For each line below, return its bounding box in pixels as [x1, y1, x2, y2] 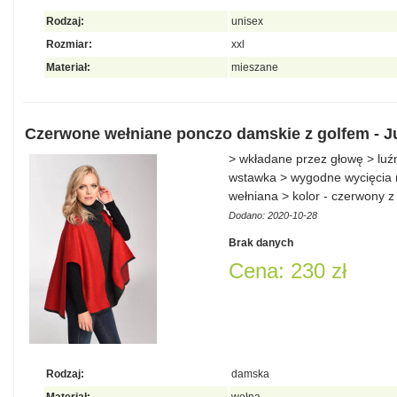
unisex [231, 15, 263, 27]
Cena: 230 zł [229, 259, 346, 283]
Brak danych [229, 237, 293, 249]
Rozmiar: [46, 38, 92, 51]
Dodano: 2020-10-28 [229, 210, 317, 221]
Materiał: [46, 61, 90, 74]
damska [231, 368, 269, 380]
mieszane [231, 61, 278, 74]
